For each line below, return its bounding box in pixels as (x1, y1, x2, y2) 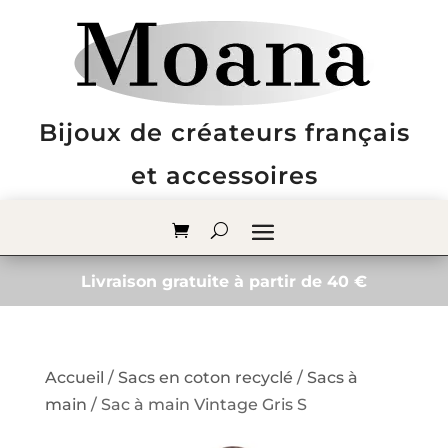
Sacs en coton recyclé (117, 368, 293, 387)
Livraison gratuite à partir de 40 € (80, 272, 367, 291)
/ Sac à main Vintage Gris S (86, 395, 307, 414)
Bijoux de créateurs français (38, 118, 410, 147)
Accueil (44, 368, 104, 387)
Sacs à (306, 368, 358, 387)
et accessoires (130, 161, 318, 190)
